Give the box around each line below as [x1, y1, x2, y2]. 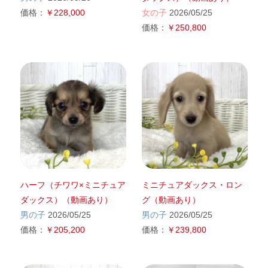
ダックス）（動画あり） [20, 194, 112, 205]
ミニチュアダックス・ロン [141, 179, 242, 190]
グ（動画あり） [141, 194, 200, 205]
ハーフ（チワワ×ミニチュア [20, 179, 126, 190]
